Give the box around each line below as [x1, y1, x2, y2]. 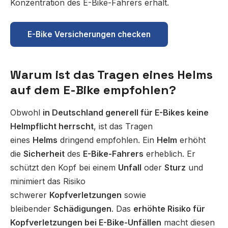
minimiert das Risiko [10, 176, 85, 187]
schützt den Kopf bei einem [10, 162, 118, 173]
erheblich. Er [144, 149, 195, 159]
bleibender [10, 204, 53, 214]
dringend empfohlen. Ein [58, 135, 157, 146]
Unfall [118, 162, 141, 173]
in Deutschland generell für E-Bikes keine [43, 107, 209, 118]
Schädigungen [53, 204, 111, 214]
